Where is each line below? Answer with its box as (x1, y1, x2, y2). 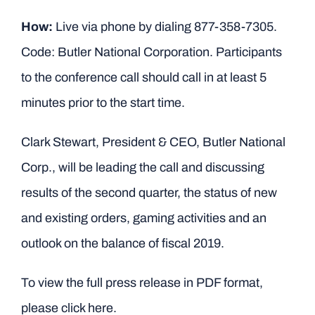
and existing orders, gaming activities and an (20, 210, 266, 225)
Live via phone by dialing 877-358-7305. (52, 19, 277, 34)
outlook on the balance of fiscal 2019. (20, 236, 224, 250)
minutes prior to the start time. (20, 95, 185, 110)
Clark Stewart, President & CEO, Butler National (20, 134, 285, 149)
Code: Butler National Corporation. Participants (20, 44, 282, 59)
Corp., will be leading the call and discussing (20, 160, 264, 174)
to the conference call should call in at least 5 (20, 70, 266, 84)
